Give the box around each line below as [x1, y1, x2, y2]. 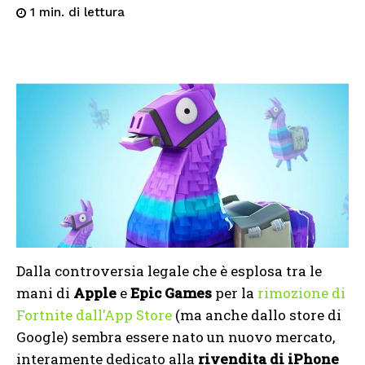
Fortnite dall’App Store [16, 306, 172, 325]
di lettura [68, 5, 125, 20]
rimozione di [257, 284, 345, 303]
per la [212, 284, 257, 303]
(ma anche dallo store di [172, 306, 341, 325]
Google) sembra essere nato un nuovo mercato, [16, 328, 335, 347]
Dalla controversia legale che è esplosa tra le [16, 262, 322, 281]
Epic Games [130, 284, 212, 303]
